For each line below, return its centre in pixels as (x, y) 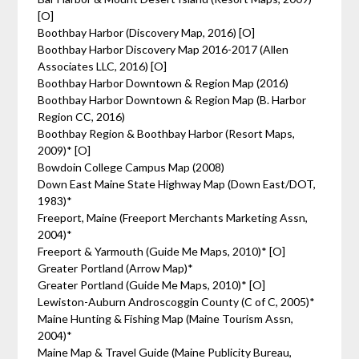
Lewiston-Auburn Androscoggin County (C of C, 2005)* (177, 302)
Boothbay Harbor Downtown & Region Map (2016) (163, 83)
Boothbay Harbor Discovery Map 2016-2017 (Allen (163, 49)
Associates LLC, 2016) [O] (104, 66)
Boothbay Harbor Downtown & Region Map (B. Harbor (172, 100)
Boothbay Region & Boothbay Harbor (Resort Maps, (167, 133)
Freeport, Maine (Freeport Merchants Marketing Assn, (173, 218)
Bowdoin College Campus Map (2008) (131, 167)
